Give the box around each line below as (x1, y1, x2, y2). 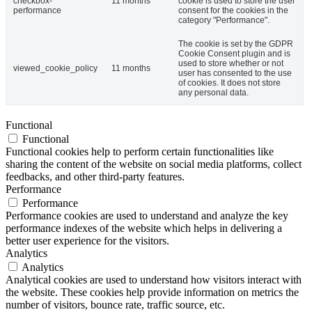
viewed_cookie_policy (13, 63, 97, 74)
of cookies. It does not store (178, 78, 281, 88)
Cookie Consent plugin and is (178, 49, 290, 59)
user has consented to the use (178, 68, 292, 79)
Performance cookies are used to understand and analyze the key (6, 210, 288, 222)
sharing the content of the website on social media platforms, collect (6, 158, 302, 171)
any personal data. (178, 88, 249, 98)
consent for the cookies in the (178, 6, 288, 16)
